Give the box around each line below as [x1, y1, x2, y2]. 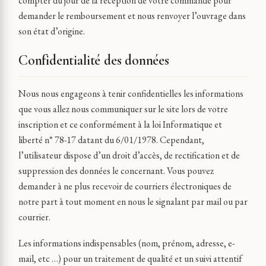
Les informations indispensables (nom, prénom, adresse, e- [18, 237, 235, 249]
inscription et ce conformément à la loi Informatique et [18, 118, 222, 131]
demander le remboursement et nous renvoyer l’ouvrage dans [18, 9, 246, 22]
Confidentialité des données [18, 52, 169, 69]
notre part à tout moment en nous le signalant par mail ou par [18, 195, 248, 208]
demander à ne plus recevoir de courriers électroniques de [18, 180, 232, 192]
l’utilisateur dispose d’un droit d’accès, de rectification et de [18, 149, 240, 161]
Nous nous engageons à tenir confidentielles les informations [18, 87, 243, 100]
